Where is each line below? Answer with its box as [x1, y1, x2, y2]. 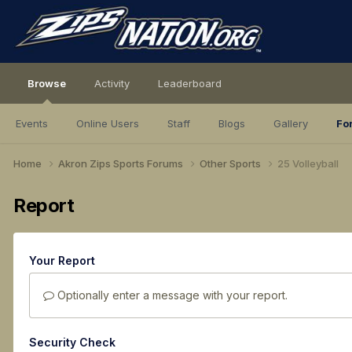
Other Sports [200, 156, 263, 170]
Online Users [76, 117, 139, 130]
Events [16, 117, 48, 130]
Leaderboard [158, 77, 222, 90]
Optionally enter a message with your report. [54, 288, 288, 302]
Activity [94, 77, 130, 90]
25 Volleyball [277, 156, 339, 170]
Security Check [29, 335, 115, 349]
